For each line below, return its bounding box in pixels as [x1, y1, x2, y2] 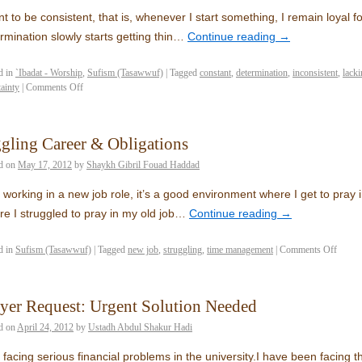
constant [200, 67, 231, 78]
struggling [163, 244, 202, 255]
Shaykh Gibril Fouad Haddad [86, 159, 200, 170]
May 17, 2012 [18, 159, 72, 170]
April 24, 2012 [17, 322, 74, 333]
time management [207, 244, 273, 255]
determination [236, 67, 288, 78]
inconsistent [293, 67, 338, 78]
